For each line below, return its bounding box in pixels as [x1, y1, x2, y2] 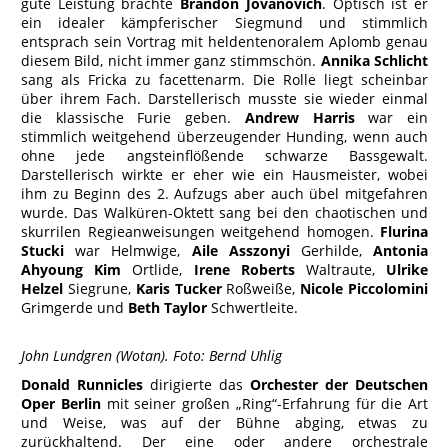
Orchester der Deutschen [250, 375, 428, 394]
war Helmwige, [64, 241, 192, 260]
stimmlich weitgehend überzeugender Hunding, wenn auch [21, 127, 428, 146]
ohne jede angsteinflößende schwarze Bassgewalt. [21, 146, 428, 165]
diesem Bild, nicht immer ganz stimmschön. [21, 51, 321, 70]
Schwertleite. [207, 298, 298, 317]
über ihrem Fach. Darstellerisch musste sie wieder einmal [21, 89, 428, 108]
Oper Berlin [21, 394, 101, 413]
